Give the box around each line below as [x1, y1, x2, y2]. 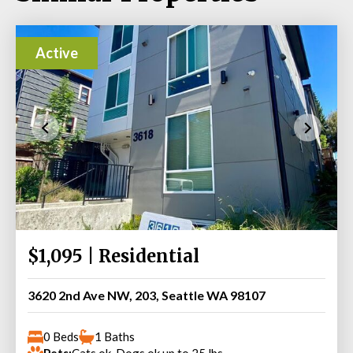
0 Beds [43, 329, 79, 344]
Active [35, 44, 78, 62]
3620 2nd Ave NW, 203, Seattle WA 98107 [28, 288, 266, 303]
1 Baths [95, 329, 135, 344]
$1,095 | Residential [28, 245, 199, 268]
